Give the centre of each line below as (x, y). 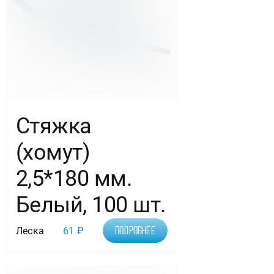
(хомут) (53, 153)
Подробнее (135, 231)
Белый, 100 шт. (91, 205)
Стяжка (54, 126)
